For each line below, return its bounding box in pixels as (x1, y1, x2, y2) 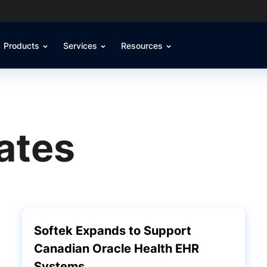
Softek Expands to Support (34, 223, 192, 238)
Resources (121, 41, 165, 51)
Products (4, 41, 42, 51)
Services (63, 41, 100, 51)
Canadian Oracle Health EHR (34, 241, 200, 256)
